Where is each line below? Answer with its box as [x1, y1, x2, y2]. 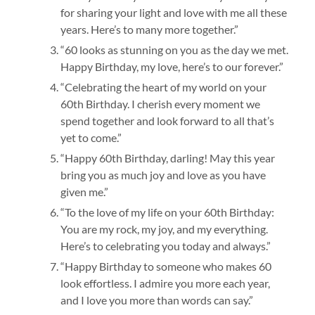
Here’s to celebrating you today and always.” [60, 239, 271, 253]
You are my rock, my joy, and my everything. [60, 222, 268, 236]
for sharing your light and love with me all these [60, 6, 287, 20]
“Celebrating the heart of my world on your [60, 80, 266, 94]
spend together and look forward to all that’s [60, 114, 274, 128]
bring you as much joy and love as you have [60, 168, 266, 182]
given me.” [60, 185, 108, 199]
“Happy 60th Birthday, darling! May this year [60, 151, 275, 165]
